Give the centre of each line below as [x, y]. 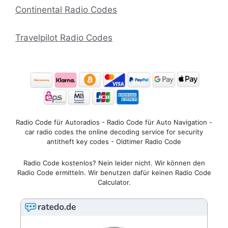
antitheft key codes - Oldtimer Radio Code [114, 142]
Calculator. [114, 182]
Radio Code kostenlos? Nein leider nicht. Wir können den [114, 163]
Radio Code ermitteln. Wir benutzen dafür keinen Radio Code [114, 172]
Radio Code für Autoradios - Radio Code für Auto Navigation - [114, 122]
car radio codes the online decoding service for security [114, 132]
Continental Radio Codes [66, 9]
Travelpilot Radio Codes [64, 37]
